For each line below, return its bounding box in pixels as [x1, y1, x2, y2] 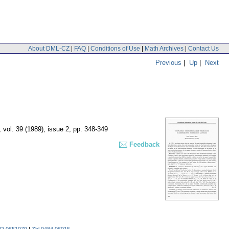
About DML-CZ [28, 44, 70, 52]
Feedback [129, 141, 159, 149]
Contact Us [188, 44, 219, 52]
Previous [155, 58, 181, 66]
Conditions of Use [90, 44, 140, 52]
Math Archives [145, 44, 184, 52]
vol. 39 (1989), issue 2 [3, 125, 69, 133]
